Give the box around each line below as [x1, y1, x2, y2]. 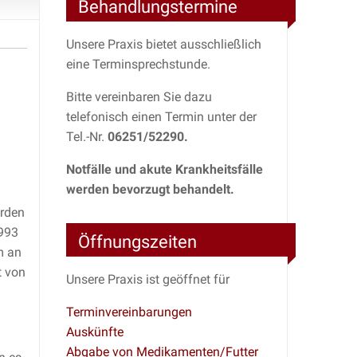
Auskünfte [66, 324, 124, 340]
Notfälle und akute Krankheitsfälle [66, 161, 263, 177]
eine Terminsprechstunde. [66, 56, 210, 72]
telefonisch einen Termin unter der [66, 108, 257, 124]
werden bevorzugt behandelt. [66, 181, 234, 197]
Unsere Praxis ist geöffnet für [66, 272, 229, 288]
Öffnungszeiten [78, 231, 197, 253]
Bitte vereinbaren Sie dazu [66, 88, 212, 104]
